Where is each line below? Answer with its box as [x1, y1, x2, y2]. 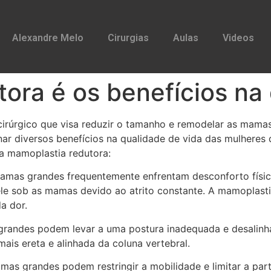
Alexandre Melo [11, 32, 83, 44]
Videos [222, 32, 254, 44]
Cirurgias [107, 32, 149, 44]
